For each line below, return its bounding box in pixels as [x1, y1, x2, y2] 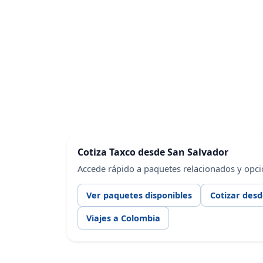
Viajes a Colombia [86, 213, 160, 224]
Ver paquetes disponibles [86, 190, 192, 201]
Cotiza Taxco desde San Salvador [77, 145, 228, 159]
